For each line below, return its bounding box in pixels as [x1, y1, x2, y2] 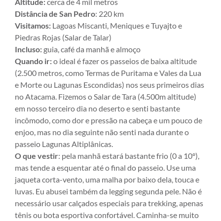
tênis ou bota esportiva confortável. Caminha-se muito [15, 210, 199, 220]
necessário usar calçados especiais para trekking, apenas [15, 198, 203, 208]
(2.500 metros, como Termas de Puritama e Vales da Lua [15, 68, 201, 77]
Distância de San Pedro [15, 8, 95, 18]
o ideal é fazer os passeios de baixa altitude [53, 56, 197, 66]
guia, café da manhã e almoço [42, 44, 141, 54]
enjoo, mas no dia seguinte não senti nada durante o [15, 127, 189, 137]
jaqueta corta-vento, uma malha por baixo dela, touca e [15, 174, 199, 184]
